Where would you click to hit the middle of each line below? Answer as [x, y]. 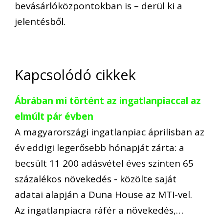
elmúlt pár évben [54, 117]
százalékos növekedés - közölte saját [96, 179]
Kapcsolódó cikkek [75, 75]
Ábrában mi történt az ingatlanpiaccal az [108, 101]
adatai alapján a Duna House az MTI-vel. [103, 195]
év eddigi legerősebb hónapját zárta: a [99, 148]
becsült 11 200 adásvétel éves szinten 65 [104, 164]
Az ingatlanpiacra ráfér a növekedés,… [99, 210]
